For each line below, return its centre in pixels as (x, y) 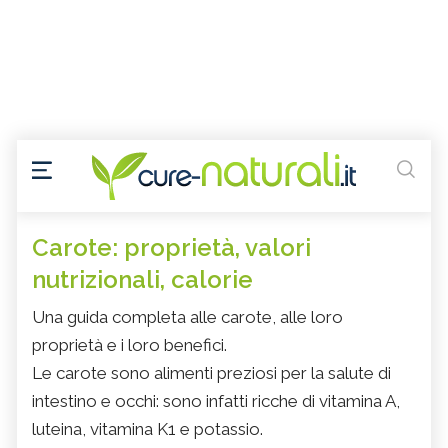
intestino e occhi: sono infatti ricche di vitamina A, (216, 401)
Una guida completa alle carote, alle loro (187, 317)
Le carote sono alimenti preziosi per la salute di (211, 373)
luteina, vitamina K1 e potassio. (147, 429)
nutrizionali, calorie (142, 280)
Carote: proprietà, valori (171, 248)
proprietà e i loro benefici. (129, 345)
